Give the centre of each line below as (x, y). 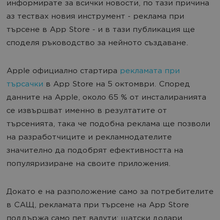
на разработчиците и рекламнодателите (89, 138)
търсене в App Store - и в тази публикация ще (101, 30)
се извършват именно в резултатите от (87, 111)
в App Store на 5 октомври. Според (118, 85)
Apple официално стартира (63, 71)
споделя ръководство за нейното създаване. (97, 43)
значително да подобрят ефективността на (95, 151)
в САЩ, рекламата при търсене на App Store (98, 206)
